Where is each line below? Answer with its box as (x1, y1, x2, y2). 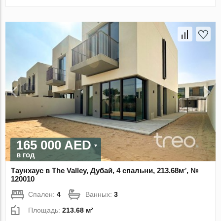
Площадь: (28, 206, 63, 215)
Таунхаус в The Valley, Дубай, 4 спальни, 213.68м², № (11, 166, 199, 175)
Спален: (28, 190, 57, 199)
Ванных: (85, 190, 114, 199)
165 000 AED (16, 138, 92, 153)
